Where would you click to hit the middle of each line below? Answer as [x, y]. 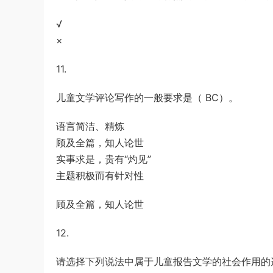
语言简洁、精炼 [90, 126]
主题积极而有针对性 [100, 175]
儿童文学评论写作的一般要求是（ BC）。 [147, 97]
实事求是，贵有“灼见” [104, 159]
